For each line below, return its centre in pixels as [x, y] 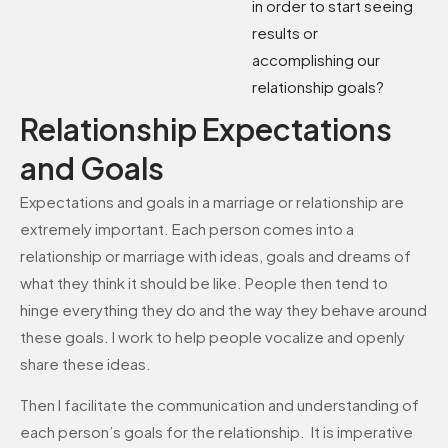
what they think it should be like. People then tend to [204, 282]
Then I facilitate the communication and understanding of [219, 405]
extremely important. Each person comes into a [187, 228]
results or [285, 32]
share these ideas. [85, 363]
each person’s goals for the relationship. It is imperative [216, 432]
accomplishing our [316, 59]
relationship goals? [318, 86]
